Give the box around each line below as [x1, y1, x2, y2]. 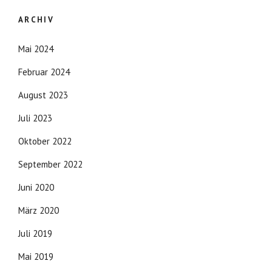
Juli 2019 [18, 227, 52, 239]
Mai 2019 [18, 250, 53, 262]
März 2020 [18, 204, 59, 216]
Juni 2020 [18, 181, 54, 193]
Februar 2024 [18, 66, 70, 78]
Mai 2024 [18, 42, 53, 55]
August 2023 [18, 89, 68, 101]
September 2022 [18, 158, 83, 170]
